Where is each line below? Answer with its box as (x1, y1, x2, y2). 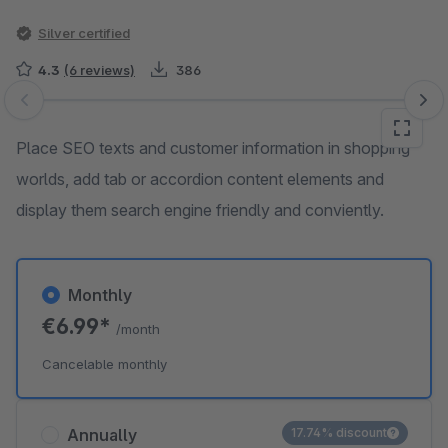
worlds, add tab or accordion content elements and (16, 169, 384, 189)
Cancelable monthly (42, 356, 167, 372)
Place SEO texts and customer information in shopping (16, 138, 410, 158)
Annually (67, 425, 137, 445)
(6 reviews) (64, 62, 135, 78)
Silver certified (47, 25, 130, 41)
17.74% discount (291, 425, 387, 440)
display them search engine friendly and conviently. (16, 200, 384, 220)
